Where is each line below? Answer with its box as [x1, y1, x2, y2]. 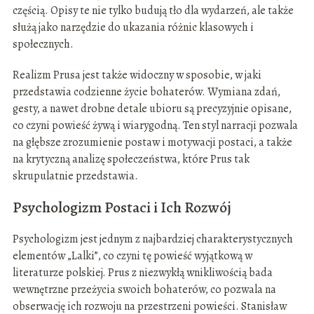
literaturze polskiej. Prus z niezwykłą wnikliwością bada [12, 265, 273, 281]
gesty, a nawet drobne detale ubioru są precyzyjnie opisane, [12, 101, 292, 117]
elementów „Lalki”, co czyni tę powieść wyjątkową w [12, 248, 252, 264]
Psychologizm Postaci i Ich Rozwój [12, 197, 231, 219]
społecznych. [12, 36, 74, 53]
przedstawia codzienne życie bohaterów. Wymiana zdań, [12, 84, 280, 100]
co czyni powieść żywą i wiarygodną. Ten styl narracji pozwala [12, 118, 298, 134]
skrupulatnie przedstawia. [12, 168, 138, 184]
